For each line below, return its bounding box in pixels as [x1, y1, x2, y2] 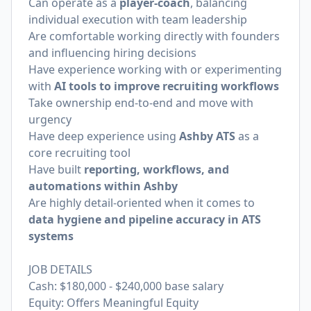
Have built [28, 162, 84, 177]
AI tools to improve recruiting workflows [54, 78, 279, 94]
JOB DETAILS [28, 262, 92, 277]
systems [28, 228, 74, 244]
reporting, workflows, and [84, 162, 229, 177]
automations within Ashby [28, 178, 178, 194]
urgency [28, 112, 72, 127]
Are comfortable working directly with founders [28, 28, 280, 44]
